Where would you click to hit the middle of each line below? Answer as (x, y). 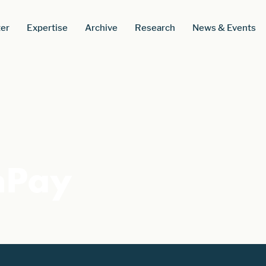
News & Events (224, 28)
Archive (101, 28)
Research (155, 28)
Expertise (47, 28)
